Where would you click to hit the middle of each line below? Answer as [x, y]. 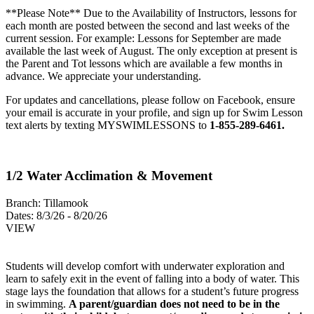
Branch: [23, 203]
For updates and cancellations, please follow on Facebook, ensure [150, 100]
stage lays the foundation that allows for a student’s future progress [152, 292]
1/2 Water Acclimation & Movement [109, 176]
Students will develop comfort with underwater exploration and [145, 266]
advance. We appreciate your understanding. [103, 76]
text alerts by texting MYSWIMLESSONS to [108, 125]
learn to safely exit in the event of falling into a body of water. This [152, 279]
